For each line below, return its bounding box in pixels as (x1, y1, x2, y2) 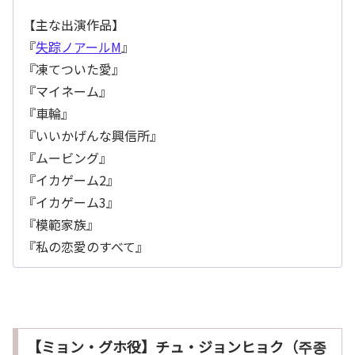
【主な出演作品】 (23, 14, 124, 34)
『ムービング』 (23, 147, 112, 167)
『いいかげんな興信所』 (23, 125, 162, 145)
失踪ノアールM (36, 36, 121, 56)
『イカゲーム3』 (23, 192, 119, 212)
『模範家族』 (23, 214, 99, 234)
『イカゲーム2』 (23, 170, 119, 189)
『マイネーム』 (23, 81, 112, 101)
